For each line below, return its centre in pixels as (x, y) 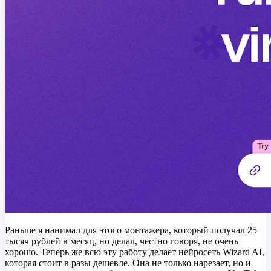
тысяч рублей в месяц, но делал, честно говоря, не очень (122, 241)
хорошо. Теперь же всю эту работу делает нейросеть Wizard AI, (135, 252)
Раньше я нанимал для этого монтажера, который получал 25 (131, 230)
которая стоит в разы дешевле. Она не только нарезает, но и (128, 263)
